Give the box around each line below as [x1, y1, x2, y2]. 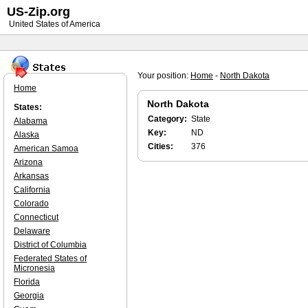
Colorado [14, 199, 49, 208]
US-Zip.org [7, 5, 70, 19]
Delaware [14, 226, 50, 236]
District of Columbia [14, 240, 87, 250]
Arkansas [14, 171, 49, 181]
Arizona [14, 157, 43, 167]
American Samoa [14, 144, 78, 153]
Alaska [14, 130, 39, 140]
